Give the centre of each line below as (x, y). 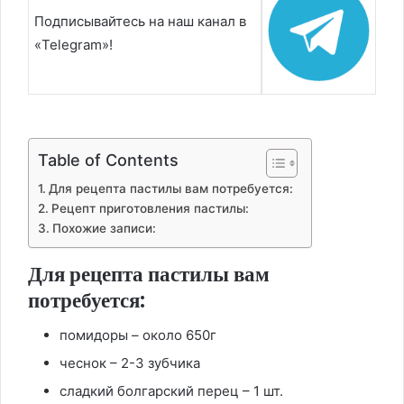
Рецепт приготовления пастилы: (150, 208)
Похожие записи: (104, 228)
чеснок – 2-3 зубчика (130, 363)
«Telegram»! (73, 45)
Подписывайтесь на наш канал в (140, 22)
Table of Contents (108, 160)
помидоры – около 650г (138, 335)
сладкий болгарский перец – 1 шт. (171, 391)
